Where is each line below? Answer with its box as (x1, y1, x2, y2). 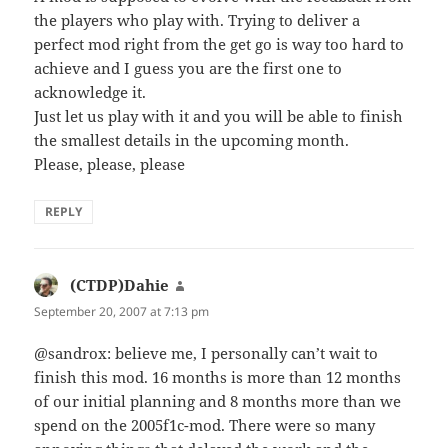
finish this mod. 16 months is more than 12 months (34, 366, 402, 387)
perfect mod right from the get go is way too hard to (34, 34, 405, 55)
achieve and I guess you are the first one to (34, 58, 343, 79)
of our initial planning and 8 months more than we (34, 390, 402, 411)
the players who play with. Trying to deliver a (34, 10, 361, 31)
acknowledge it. (34, 82, 147, 103)
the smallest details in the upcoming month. (34, 130, 350, 151)
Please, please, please (34, 154, 186, 175)
